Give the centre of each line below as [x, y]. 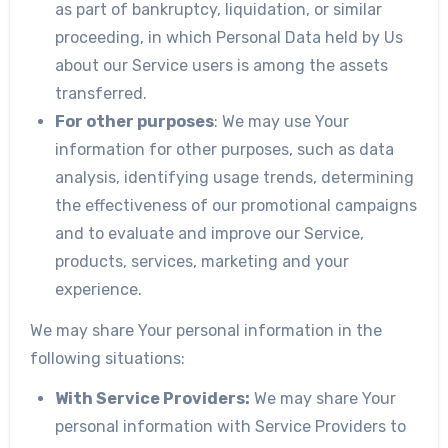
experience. [99, 289]
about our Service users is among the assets [222, 65]
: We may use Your [282, 121]
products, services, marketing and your [202, 261]
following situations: [107, 358]
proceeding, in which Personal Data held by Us [229, 37]
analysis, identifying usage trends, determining [235, 177]
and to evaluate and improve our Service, [210, 233]
